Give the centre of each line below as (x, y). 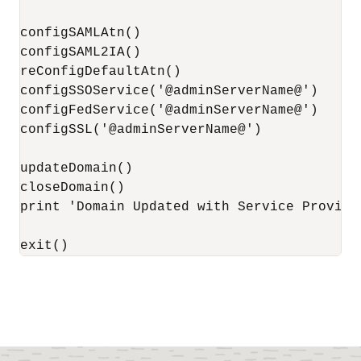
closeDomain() (73, 188)
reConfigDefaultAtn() (101, 72)
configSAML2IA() (81, 52)
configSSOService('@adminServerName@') (169, 91)
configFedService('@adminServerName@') (169, 110)
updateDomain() (77, 168)
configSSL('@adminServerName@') (141, 130)
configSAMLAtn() (81, 33)
